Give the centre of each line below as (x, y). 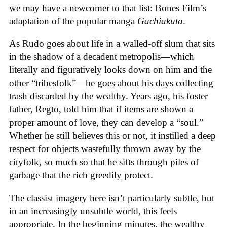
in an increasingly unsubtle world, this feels (93, 211)
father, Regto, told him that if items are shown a (101, 109)
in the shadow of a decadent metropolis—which (102, 57)
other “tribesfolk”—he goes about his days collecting (111, 83)
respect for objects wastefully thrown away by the (105, 149)
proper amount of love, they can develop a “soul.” (106, 123)
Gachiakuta (160, 21)
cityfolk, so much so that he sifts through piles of (104, 162)
